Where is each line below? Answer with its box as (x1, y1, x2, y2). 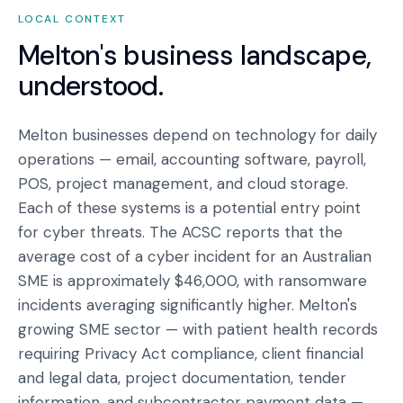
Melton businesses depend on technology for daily (18, 125, 377, 145)
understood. (18, 68, 163, 103)
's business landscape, (99, 38, 371, 73)
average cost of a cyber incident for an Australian (18, 246, 372, 266)
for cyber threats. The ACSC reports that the (18, 222, 343, 242)
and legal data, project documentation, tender (18, 368, 346, 388)
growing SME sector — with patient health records (18, 319, 378, 339)
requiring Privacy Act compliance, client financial (18, 344, 363, 363)
